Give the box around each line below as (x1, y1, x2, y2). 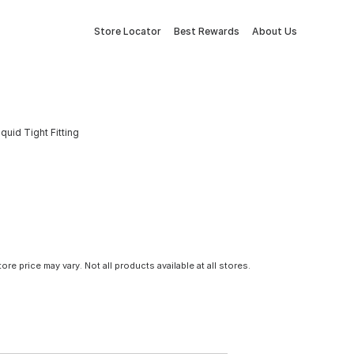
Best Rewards (174, 25, 239, 37)
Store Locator (94, 25, 161, 37)
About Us (252, 25, 297, 37)
